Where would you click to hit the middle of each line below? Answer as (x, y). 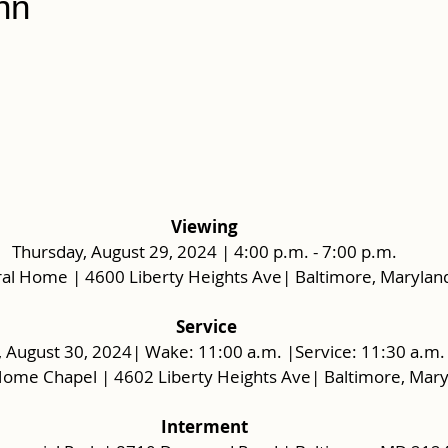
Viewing (204, 226)
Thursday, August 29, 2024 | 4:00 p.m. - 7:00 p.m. (204, 251)
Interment (204, 426)
